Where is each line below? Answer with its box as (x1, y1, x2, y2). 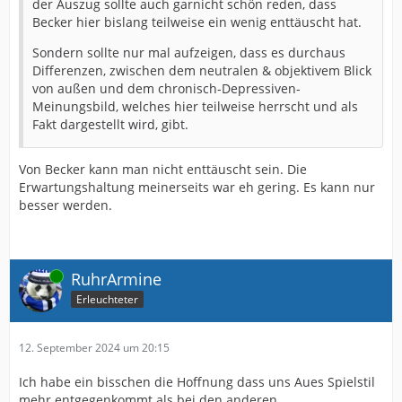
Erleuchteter (76, 292, 138, 308)
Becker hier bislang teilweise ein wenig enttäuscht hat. (32, 13, 362, 31)
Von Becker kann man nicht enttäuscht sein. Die (19, 160, 307, 178)
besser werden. (19, 196, 112, 214)
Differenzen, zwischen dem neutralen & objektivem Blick (32, 61, 371, 79)
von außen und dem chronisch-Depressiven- (32, 79, 301, 97)
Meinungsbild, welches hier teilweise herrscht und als (32, 97, 358, 115)
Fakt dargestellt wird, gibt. (32, 115, 188, 133)
